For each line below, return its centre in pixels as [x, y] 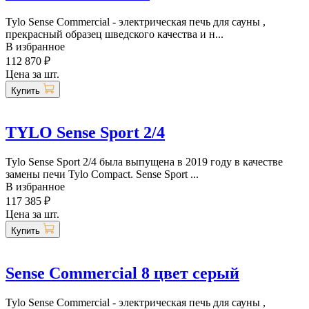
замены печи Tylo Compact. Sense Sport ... [102, 175]
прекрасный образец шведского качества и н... [114, 34]
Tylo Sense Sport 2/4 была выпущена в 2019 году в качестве [144, 162]
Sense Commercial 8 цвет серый [122, 273]
